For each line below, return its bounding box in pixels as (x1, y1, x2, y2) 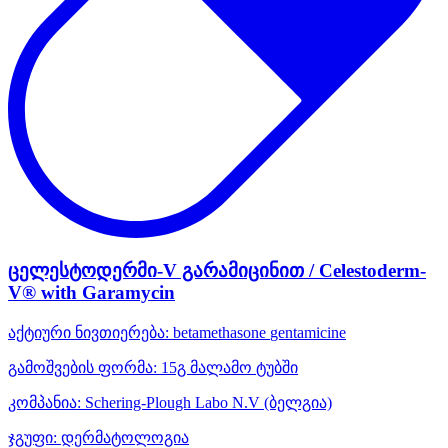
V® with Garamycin (8, 282, 175, 304)
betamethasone (173, 323, 266, 341)
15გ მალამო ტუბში (157, 358, 298, 376)
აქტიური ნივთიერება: (8, 323, 169, 341)
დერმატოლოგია (57, 428, 189, 446)
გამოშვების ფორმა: (8, 358, 157, 376)
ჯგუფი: (8, 428, 57, 446)
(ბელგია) (264, 393, 332, 411)
